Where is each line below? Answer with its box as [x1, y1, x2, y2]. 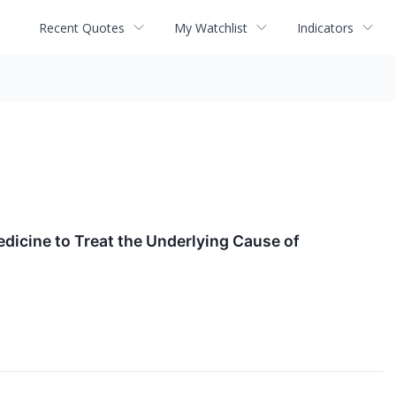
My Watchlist [174, 19, 247, 36]
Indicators [297, 19, 354, 36]
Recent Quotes [39, 19, 125, 36]
